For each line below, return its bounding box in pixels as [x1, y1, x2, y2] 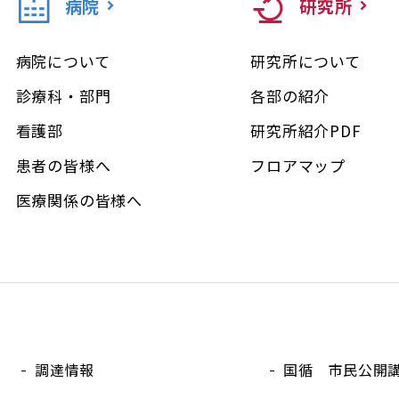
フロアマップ [250, 154, 346, 176]
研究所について [250, 50, 361, 72]
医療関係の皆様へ [15, 189, 143, 211]
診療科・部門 [15, 85, 111, 107]
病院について [15, 50, 110, 72]
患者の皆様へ [15, 154, 111, 176]
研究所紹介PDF [250, 119, 362, 142]
